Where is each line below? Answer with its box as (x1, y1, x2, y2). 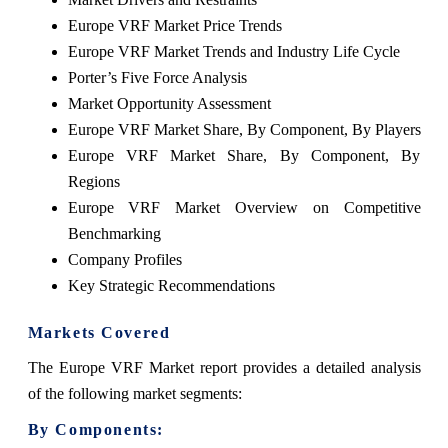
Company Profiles (67, 250, 182, 268)
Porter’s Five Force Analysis (67, 68, 247, 86)
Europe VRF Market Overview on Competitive (67, 198, 421, 216)
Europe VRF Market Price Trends (67, 16, 282, 34)
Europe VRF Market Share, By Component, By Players (67, 120, 421, 138)
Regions (67, 172, 120, 190)
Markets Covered (27, 323, 171, 341)
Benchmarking (67, 224, 161, 242)
